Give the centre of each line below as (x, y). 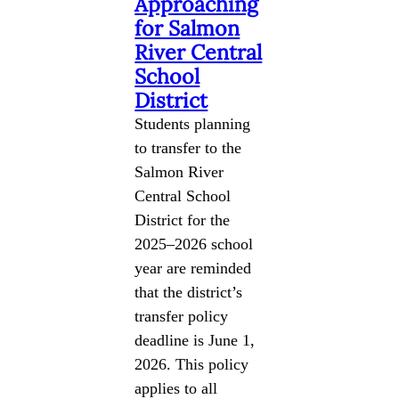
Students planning (193, 123)
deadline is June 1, (195, 340)
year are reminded (193, 268)
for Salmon (187, 28)
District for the (183, 220)
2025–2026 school (194, 244)
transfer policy (182, 316)
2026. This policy (192, 364)
